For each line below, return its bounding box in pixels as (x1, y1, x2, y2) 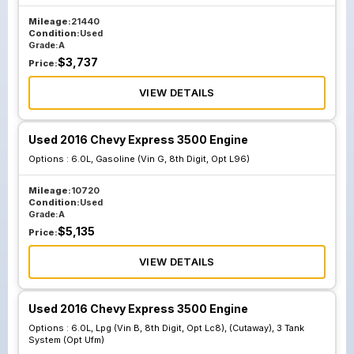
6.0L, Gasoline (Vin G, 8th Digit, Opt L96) (71, 153, 250, 164)
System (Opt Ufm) (28, 334, 104, 345)
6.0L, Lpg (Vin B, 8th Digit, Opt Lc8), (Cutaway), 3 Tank (71, 322, 304, 333)
